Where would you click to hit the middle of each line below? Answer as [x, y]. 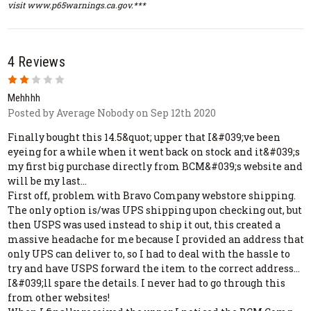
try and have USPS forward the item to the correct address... [153, 269]
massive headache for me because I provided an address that [155, 239]
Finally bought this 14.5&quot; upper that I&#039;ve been [144, 137]
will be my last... [47, 181]
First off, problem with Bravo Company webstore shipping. [151, 196]
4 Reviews [36, 62]
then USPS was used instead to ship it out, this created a [144, 225]
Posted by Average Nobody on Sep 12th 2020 [111, 113]
